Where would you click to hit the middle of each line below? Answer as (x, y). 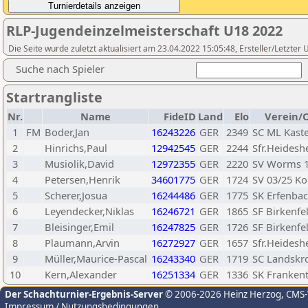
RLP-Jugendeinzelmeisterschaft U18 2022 (144, 31)
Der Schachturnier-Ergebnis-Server (84, 294)
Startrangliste (54, 97)
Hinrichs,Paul (76, 148)
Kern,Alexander (81, 274)
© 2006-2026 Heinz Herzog (222, 294)
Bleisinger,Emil (79, 227)
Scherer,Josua (76, 195)
